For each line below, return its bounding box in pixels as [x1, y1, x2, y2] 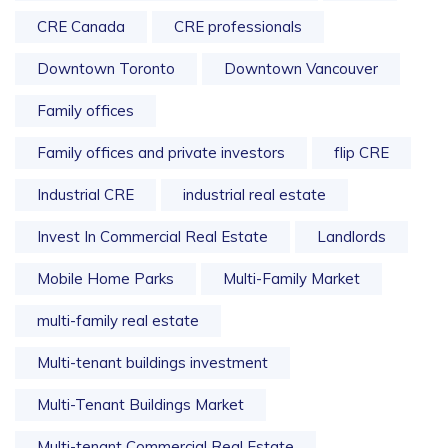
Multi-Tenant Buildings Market [37, 395, 244, 414]
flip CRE [334, 143, 389, 162]
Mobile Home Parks [37, 269, 174, 288]
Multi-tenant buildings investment [37, 353, 268, 372]
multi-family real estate [37, 311, 199, 330]
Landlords [317, 227, 386, 246]
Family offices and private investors [37, 143, 285, 162]
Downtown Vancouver [224, 59, 378, 78]
